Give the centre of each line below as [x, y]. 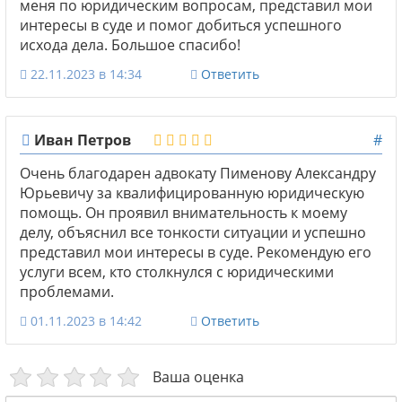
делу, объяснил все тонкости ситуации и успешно [193, 232]
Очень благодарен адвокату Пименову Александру [198, 173]
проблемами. [67, 291]
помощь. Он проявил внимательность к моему [184, 212]
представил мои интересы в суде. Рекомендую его [196, 252]
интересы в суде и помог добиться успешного [181, 25]
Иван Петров [81, 140]
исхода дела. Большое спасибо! [130, 44]
